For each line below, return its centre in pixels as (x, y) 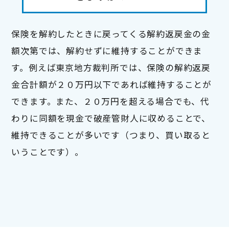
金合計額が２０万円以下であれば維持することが (111, 84)
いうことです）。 (48, 152)
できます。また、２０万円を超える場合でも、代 (110, 101)
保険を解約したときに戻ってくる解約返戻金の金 (111, 33)
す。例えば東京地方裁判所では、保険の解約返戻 (111, 67)
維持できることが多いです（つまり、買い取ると (111, 135)
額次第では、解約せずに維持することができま (107, 50)
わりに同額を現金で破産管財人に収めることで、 (111, 118)
